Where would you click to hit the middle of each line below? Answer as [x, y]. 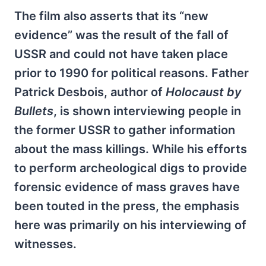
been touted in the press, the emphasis [127, 206]
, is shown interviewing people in [147, 111]
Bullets [34, 111]
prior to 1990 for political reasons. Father [132, 73]
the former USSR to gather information [125, 130]
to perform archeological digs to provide [131, 168]
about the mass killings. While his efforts [131, 149]
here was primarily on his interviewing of [130, 225]
